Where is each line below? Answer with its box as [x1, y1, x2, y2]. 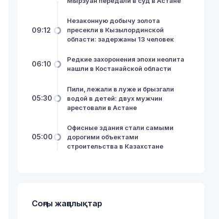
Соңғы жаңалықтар [32, 198, 103, 209]
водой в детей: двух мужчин [66, 94, 162, 102]
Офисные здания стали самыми [66, 123, 174, 131]
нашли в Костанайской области [66, 65, 171, 73]
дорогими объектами [66, 132, 138, 141]
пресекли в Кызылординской [66, 26, 164, 34]
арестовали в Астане [66, 103, 137, 111]
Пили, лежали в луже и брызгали [66, 85, 174, 93]
